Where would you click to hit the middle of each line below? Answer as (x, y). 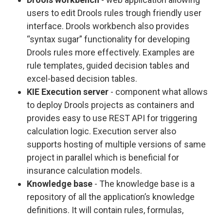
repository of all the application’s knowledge (111, 197)
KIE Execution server (68, 92)
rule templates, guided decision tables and (108, 65)
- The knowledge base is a (144, 184)
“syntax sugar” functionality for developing (108, 39)
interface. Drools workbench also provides (108, 26)
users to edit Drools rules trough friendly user (114, 13)
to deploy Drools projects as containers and (110, 105)
